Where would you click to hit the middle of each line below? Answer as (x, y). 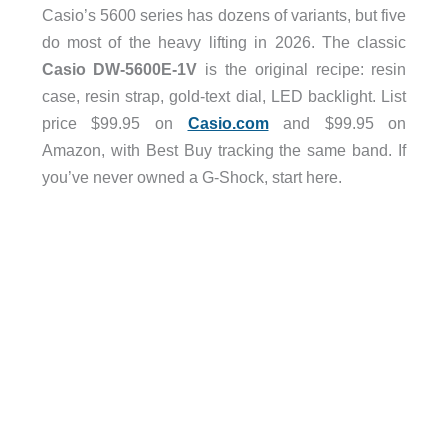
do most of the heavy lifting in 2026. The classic (224, 42)
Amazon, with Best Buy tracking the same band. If (224, 150)
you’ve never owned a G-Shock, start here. (191, 177)
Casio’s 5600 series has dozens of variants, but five (224, 15)
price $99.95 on (114, 123)
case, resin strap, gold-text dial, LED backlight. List (224, 96)
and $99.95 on (337, 123)
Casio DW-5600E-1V (119, 69)
